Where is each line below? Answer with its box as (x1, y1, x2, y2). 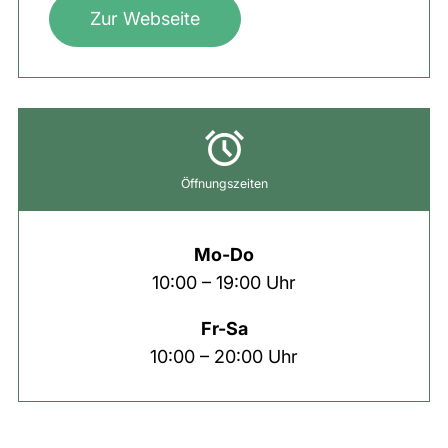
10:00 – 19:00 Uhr (152, 271, 296, 293)
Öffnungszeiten (180, 175, 268, 191)
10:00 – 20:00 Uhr (150, 345, 298, 367)
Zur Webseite (89, 7, 200, 29)
